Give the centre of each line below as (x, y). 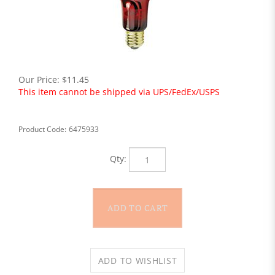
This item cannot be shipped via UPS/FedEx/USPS (119, 92)
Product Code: (42, 129)
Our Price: (39, 79)
